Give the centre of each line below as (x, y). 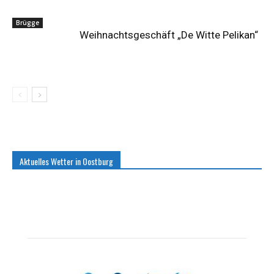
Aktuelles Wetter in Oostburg (66, 161)
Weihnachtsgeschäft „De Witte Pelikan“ (169, 35)
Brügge (28, 22)
